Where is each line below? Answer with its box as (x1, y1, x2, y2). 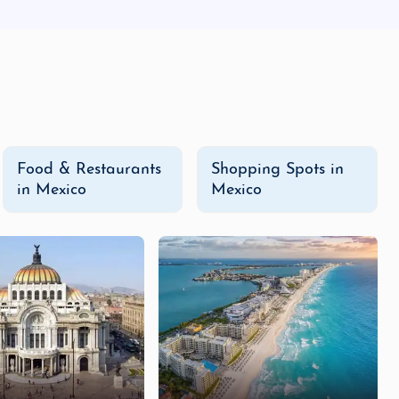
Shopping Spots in (211, 161, 345, 178)
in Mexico (16, 182, 86, 199)
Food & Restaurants (16, 161, 161, 178)
